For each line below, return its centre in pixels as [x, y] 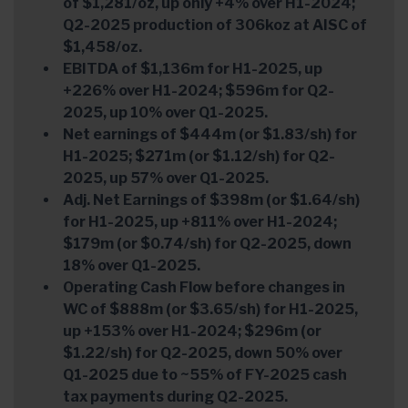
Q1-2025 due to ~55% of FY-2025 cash [205, 375]
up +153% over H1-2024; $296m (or [192, 331]
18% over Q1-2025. [132, 266]
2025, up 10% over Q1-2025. [165, 113]
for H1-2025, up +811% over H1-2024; [200, 222]
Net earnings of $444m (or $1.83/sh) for [210, 135]
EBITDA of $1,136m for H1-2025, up [193, 69]
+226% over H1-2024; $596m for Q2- [199, 91]
